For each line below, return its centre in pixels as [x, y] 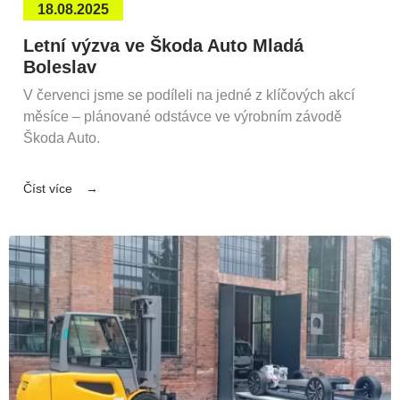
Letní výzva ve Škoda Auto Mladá [163, 45]
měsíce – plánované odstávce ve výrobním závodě [183, 116]
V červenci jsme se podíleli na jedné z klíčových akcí [189, 95]
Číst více [48, 188]
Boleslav [60, 67]
